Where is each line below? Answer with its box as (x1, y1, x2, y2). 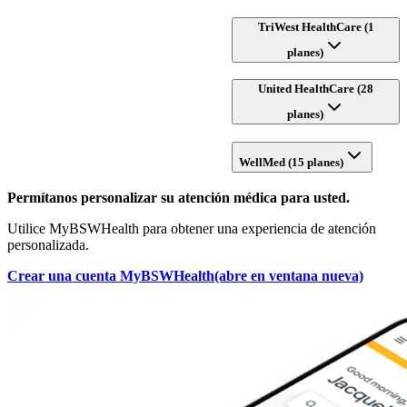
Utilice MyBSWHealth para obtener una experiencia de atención (7, 220, 376, 236)
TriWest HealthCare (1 (257, 19, 374, 34)
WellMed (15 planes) (239, 155, 343, 170)
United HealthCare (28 (258, 82, 373, 96)
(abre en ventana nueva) (214, 267, 363, 283)
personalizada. (7, 236, 89, 253)
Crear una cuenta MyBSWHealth (7, 267, 214, 283)
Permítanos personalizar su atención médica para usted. (7, 189, 350, 205)
